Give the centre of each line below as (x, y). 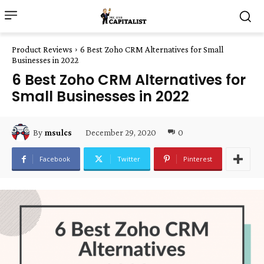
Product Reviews (42, 49)
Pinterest (198, 159)
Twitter (129, 159)
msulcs (58, 133)
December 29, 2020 (121, 132)
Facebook (55, 159)
